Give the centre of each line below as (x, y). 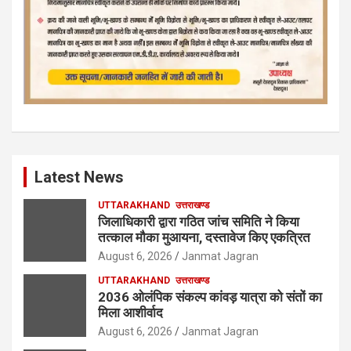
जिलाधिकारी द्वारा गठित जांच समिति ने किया (199, 221)
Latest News (79, 177)
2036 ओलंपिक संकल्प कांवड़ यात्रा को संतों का (210, 297)
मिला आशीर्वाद (130, 312)
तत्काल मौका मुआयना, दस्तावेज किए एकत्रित (204, 237)
